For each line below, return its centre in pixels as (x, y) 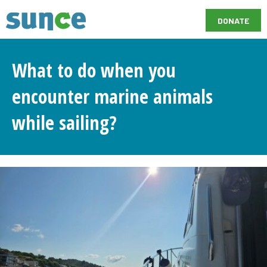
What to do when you (94, 70)
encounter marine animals (112, 97)
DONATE (233, 21)
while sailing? (64, 123)
